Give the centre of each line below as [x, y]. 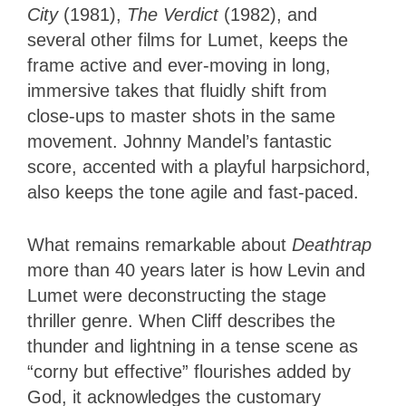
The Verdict [175, 15]
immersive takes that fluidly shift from [177, 91]
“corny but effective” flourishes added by [189, 372]
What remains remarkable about [159, 245]
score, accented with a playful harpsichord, [199, 167]
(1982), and [271, 15]
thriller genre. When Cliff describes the [181, 321]
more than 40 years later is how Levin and [196, 271]
